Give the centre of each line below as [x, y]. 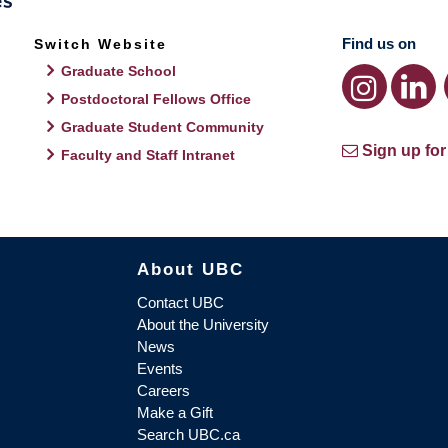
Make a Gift [174, 413]
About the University [202, 325]
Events [159, 369]
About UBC [190, 269]
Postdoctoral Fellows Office [156, 99]
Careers [163, 391]
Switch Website [101, 44]
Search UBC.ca [188, 435]
